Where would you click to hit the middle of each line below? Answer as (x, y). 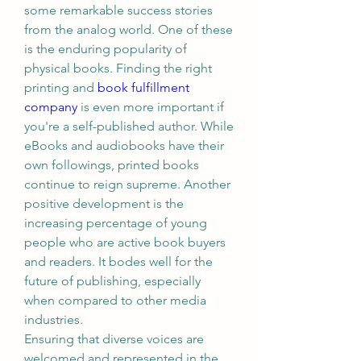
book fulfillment (143, 87)
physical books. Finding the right (118, 68)
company (51, 107)
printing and (61, 87)
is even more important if (151, 107)
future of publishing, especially (112, 281)
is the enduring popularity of (106, 49)
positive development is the (104, 203)
